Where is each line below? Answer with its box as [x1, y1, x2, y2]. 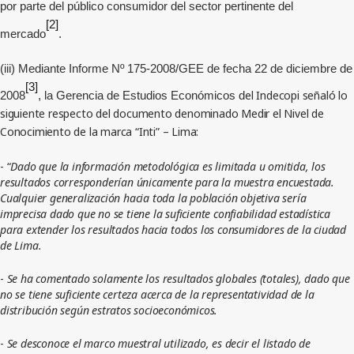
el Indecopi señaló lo [245, 87, 348, 104]
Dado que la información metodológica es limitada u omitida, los [10, 158, 326, 175]
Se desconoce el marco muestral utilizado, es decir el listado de [6, 335, 311, 352]
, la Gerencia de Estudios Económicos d [38, 89, 245, 103]
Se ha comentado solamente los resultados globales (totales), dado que [6, 270, 350, 287]
